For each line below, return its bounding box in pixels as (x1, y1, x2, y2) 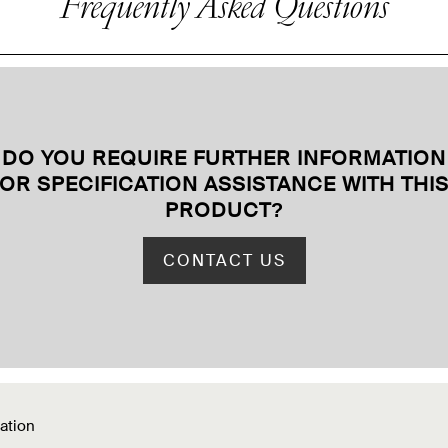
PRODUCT (164, 196, 271, 223)
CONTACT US (162, 249, 286, 271)
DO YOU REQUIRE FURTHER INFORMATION (2, 144, 446, 171)
